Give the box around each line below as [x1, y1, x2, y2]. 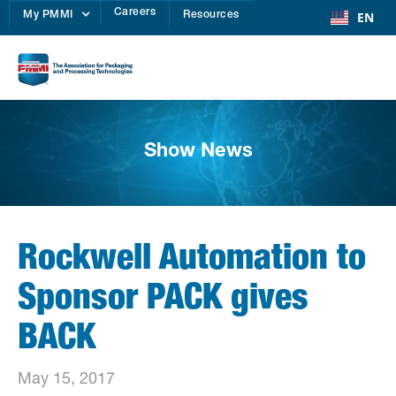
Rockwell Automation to [18, 243, 366, 279]
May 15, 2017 [18, 372, 115, 389]
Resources [183, 10, 240, 20]
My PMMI [23, 10, 73, 20]
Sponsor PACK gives [18, 283, 308, 319]
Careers [113, 7, 156, 18]
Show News [143, 142, 253, 163]
